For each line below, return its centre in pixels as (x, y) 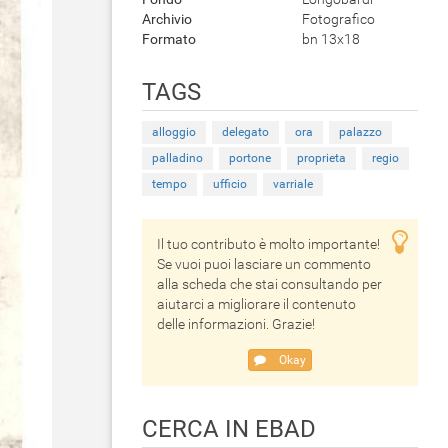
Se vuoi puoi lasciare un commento (264, 264)
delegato (245, 132)
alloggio (174, 132)
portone (250, 158)
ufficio (230, 184)
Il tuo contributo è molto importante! (268, 244)
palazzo (360, 132)
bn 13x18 (331, 39)
